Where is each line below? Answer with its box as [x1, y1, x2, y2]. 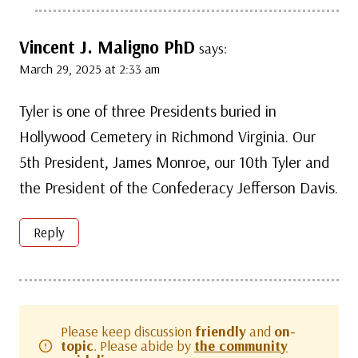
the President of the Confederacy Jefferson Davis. [19, 177, 338, 197]
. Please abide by [93, 336, 194, 355]
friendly [195, 321, 246, 340]
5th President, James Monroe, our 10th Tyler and [19, 151, 330, 172]
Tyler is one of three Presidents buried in [19, 100, 276, 121]
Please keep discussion [61, 321, 195, 340]
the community [194, 336, 288, 355]
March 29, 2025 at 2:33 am [19, 60, 160, 77]
